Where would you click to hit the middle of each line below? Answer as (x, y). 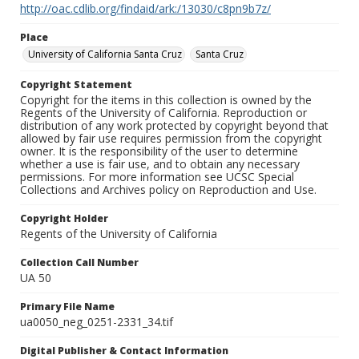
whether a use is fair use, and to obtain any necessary (160, 164)
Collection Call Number (79, 263)
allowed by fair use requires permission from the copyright (171, 139)
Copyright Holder (64, 219)
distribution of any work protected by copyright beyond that (174, 126)
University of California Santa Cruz (105, 54)
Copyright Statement (76, 85)
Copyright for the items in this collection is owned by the (166, 100)
